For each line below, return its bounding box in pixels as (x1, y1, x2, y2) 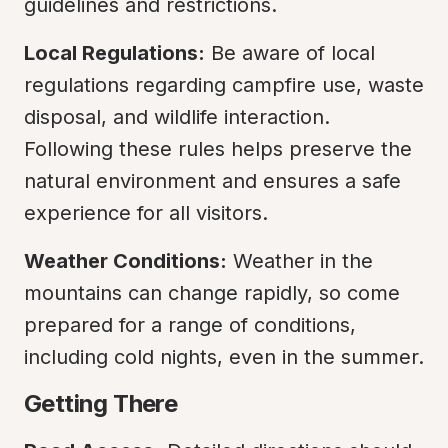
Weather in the (227, 249, 373, 273)
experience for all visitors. (24, 201, 268, 225)
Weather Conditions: (24, 249, 227, 273)
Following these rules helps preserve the (24, 137, 412, 161)
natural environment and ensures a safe (24, 169, 401, 193)
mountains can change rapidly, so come (24, 281, 400, 305)
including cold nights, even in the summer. (24, 345, 424, 369)
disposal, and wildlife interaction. (24, 105, 330, 129)
